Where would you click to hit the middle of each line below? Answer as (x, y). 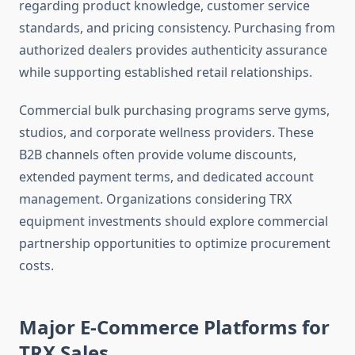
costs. (36, 266)
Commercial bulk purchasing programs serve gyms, (174, 111)
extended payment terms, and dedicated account (166, 177)
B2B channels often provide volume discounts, (158, 155)
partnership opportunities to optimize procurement (175, 244)
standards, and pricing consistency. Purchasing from (177, 28)
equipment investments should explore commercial (174, 221)
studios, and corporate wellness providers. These (166, 133)
